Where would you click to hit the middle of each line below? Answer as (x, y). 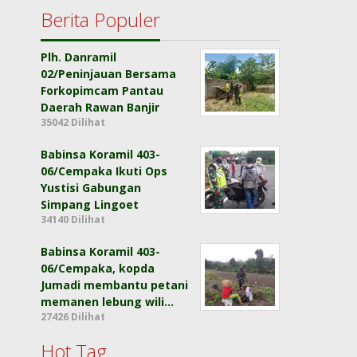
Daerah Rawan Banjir (100, 108)
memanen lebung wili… (108, 302)
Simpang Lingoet (90, 205)
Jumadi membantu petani (115, 285)
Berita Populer (101, 20)
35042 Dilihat (73, 123)
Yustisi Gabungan (91, 188)
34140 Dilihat (73, 220)
